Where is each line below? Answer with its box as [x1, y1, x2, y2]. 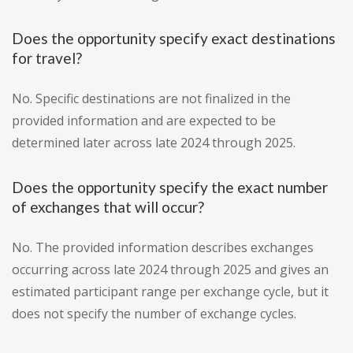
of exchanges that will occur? [12, 198, 204, 217]
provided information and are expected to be [12, 112, 276, 130]
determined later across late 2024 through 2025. [12, 134, 295, 152]
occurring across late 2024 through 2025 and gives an [12, 261, 329, 279]
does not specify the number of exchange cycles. [12, 305, 296, 323]
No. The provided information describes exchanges [12, 239, 314, 257]
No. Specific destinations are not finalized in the [12, 90, 291, 108]
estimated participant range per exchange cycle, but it [12, 283, 329, 301]
